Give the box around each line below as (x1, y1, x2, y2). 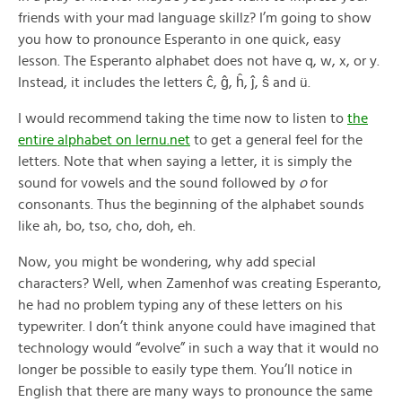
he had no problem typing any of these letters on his (18, 298, 343, 312)
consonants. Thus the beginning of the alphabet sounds (18, 197, 364, 212)
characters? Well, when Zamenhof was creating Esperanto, (18, 276, 381, 291)
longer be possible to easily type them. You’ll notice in (18, 363, 353, 377)
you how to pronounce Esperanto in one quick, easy (18, 32, 341, 47)
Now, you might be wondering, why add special (18, 255, 316, 269)
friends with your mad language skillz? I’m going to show (18, 11, 371, 25)
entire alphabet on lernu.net (18, 133, 190, 147)
